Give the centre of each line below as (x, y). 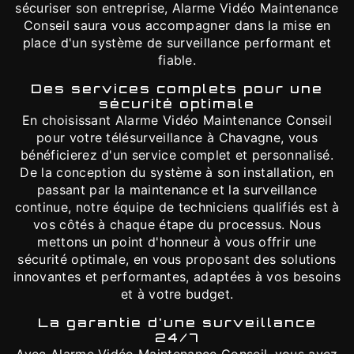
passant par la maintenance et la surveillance (177, 190)
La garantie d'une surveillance (177, 322)
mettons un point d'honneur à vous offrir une (177, 242)
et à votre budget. (177, 294)
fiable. (177, 60)
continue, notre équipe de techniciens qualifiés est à (177, 207)
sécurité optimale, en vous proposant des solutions (177, 259)
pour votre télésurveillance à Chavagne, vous (177, 137)
